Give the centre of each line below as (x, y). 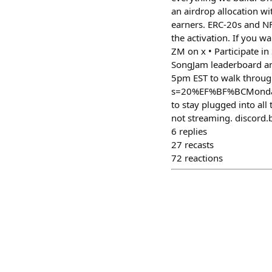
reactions (204, 158)
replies (193, 131)
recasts (199, 144)
